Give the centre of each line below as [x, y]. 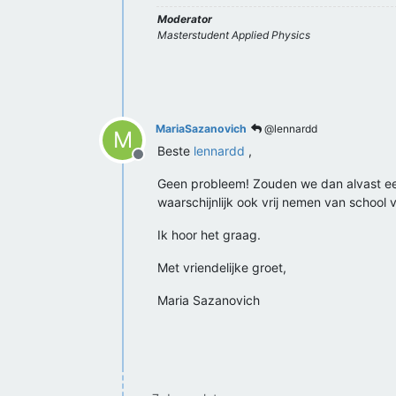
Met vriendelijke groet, [222, 267]
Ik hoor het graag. [209, 235]
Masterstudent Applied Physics [234, 35]
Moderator [185, 19]
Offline [159, 164]
